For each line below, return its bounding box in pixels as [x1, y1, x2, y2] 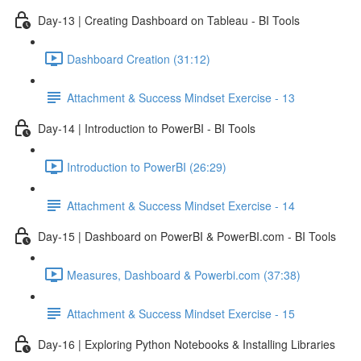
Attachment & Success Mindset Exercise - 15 [67, 305, 295, 322]
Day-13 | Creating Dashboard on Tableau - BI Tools [38, 11, 300, 28]
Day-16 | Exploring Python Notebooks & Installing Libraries [38, 335, 335, 352]
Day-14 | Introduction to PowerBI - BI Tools [38, 119, 255, 136]
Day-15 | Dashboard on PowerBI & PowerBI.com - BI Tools [38, 227, 336, 244]
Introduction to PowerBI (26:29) [67, 158, 226, 175]
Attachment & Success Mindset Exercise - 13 [67, 89, 295, 106]
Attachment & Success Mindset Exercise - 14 [67, 197, 295, 214]
